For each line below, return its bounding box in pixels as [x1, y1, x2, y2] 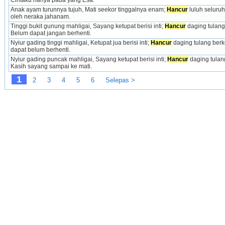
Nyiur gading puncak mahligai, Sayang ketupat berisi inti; [10, 56, 167, 63]
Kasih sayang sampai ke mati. [10, 63, 92, 70]
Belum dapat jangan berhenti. [10, 30, 91, 37]
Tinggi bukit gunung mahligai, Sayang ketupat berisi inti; [10, 23, 165, 30]
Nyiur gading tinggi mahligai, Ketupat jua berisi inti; [10, 39, 151, 47]
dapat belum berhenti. [10, 46, 70, 54]
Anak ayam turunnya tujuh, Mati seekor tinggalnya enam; [10, 6, 167, 14]
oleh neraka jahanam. [10, 13, 70, 21]
